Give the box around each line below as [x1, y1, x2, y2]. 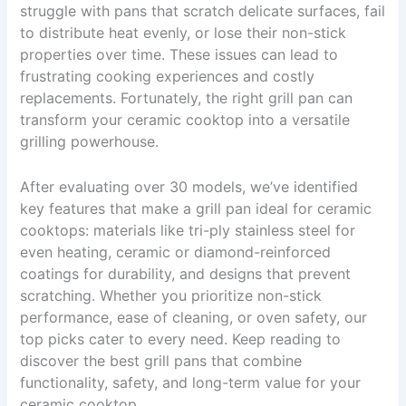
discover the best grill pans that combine [20, 351, 303, 370]
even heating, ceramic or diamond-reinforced [20, 242, 332, 261]
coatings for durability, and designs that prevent [20, 264, 352, 283]
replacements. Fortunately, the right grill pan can [20, 88, 353, 107]
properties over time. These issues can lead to [20, 44, 339, 63]
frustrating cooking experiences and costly [20, 66, 315, 85]
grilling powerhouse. [20, 131, 159, 150]
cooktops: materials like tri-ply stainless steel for [20, 220, 356, 239]
